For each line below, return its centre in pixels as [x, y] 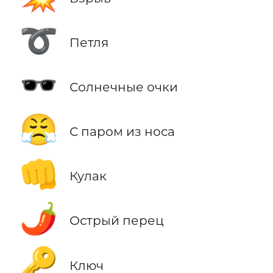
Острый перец [116, 221]
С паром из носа [122, 132]
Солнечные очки [123, 87]
